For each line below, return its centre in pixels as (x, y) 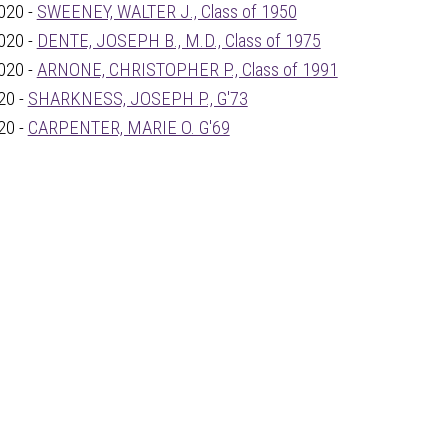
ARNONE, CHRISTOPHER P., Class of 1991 (187, 69)
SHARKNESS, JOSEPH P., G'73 (137, 98)
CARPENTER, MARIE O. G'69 (128, 127)
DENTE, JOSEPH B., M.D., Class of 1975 (178, 40)
